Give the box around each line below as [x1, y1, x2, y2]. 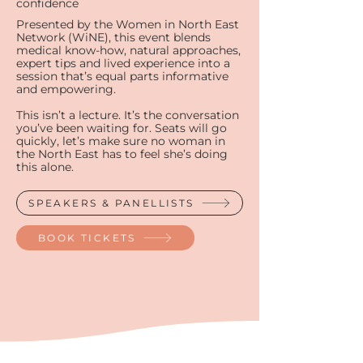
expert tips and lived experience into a [16, 56, 230, 70]
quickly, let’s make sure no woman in [16, 134, 225, 148]
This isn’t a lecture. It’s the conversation [16, 108, 239, 122]
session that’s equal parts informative [16, 69, 228, 83]
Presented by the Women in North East [16, 17, 239, 32]
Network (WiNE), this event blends [16, 30, 211, 45]
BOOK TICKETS [38, 232, 136, 244]
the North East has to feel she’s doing [16, 147, 228, 161]
